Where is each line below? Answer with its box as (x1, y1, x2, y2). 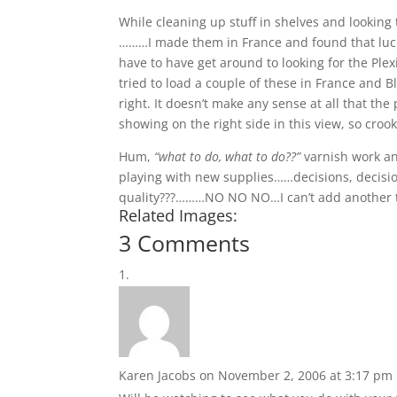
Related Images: (119, 205, 238, 226)
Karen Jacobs (119, 367, 197, 384)
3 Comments (119, 228, 251, 258)
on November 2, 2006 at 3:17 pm (199, 367, 393, 384)
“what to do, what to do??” (154, 148, 305, 165)
